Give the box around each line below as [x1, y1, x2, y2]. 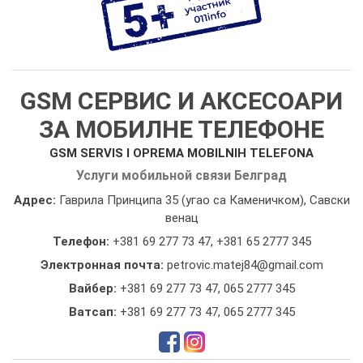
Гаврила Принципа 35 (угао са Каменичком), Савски [58, 192, 350, 207]
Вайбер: [68, 280, 120, 296]
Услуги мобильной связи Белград [76, 167, 287, 183]
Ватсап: [68, 304, 120, 319]
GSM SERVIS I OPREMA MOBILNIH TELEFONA [49, 145, 314, 160]
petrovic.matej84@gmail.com [166, 257, 323, 272]
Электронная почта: [40, 257, 167, 272]
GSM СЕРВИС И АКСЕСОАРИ [20, 86, 343, 115]
